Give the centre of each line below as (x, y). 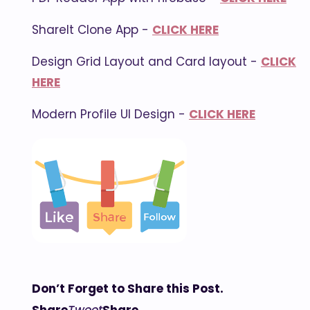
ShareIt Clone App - (92, 29)
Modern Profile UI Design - (110, 114)
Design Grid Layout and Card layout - (146, 61)
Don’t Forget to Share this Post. (128, 288)
